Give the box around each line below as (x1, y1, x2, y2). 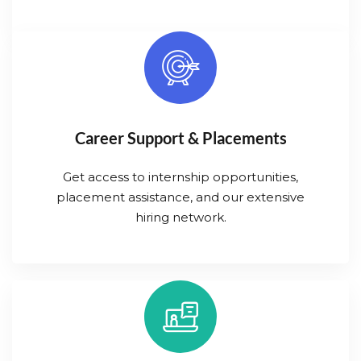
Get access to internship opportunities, (63, 169, 298, 185)
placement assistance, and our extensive (56, 189, 305, 205)
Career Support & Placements (74, 128, 287, 148)
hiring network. (135, 210, 226, 226)
